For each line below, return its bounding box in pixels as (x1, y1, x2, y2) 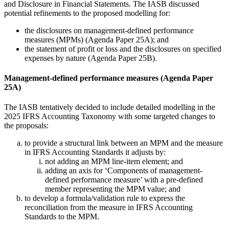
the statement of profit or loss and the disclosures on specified (25, 44, 221, 53)
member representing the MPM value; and (45, 185, 180, 194)
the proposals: (4, 121, 49, 130)
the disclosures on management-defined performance (25, 26, 194, 35)
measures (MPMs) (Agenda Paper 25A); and (25, 35, 169, 44)
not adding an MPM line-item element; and (45, 157, 183, 166)
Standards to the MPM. (25, 212, 99, 221)
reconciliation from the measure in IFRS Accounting (25, 203, 193, 212)
